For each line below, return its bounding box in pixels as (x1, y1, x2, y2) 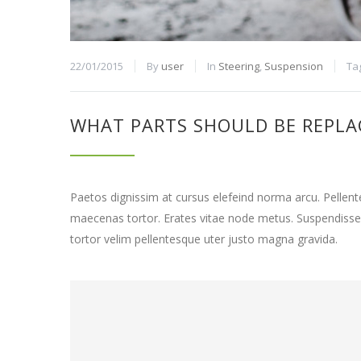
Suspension (264, 59, 323, 73)
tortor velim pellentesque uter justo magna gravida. (70, 231, 338, 247)
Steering (218, 59, 259, 73)
